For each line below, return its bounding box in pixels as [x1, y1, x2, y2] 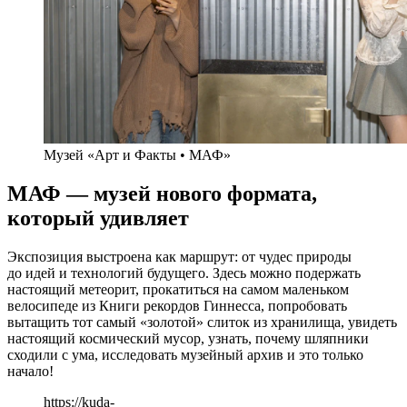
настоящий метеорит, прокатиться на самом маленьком [7, 281, 349, 297]
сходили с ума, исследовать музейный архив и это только [7, 346, 363, 362]
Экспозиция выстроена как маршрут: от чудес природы [7, 248, 352, 264]
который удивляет [7, 205, 189, 230]
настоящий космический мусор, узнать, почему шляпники [7, 330, 369, 346]
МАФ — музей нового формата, [7, 181, 317, 205]
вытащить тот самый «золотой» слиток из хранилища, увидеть [7, 313, 397, 330]
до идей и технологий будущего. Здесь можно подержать [7, 264, 361, 281]
